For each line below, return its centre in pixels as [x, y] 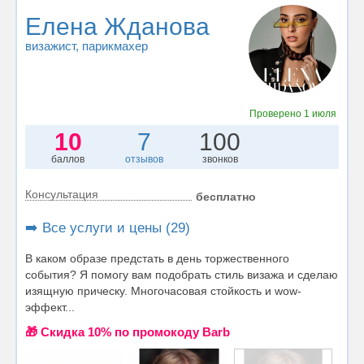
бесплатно [226, 196]
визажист [50, 46]
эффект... [50, 307]
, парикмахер [112, 46]
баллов [68, 159]
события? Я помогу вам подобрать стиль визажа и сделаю [182, 274]
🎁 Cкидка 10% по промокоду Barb [128, 331]
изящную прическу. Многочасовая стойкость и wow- [163, 290]
